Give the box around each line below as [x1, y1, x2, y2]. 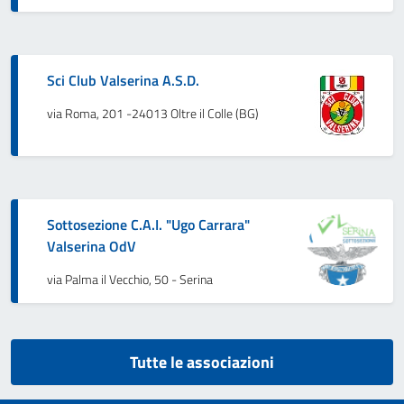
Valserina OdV [47, 234, 136, 257]
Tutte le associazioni [130, 349, 274, 374]
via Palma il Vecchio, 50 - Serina [47, 269, 213, 289]
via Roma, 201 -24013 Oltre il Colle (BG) [47, 103, 259, 124]
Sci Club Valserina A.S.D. [47, 69, 199, 91]
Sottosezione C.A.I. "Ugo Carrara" [47, 213, 250, 235]
